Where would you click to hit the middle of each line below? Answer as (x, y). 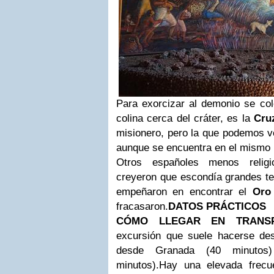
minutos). (138, 265)
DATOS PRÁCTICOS (217, 206)
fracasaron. (142, 206)
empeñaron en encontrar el (184, 192)
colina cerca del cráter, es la (185, 118)
